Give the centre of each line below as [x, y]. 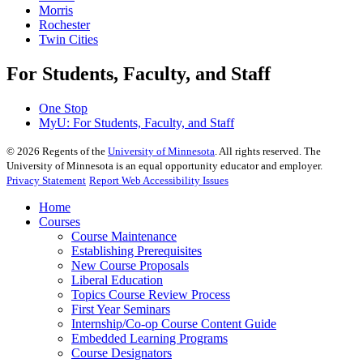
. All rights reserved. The [268, 152]
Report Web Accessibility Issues [159, 181]
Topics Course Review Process [151, 295]
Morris [56, 11]
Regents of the [74, 152]
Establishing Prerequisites [137, 251]
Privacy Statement [46, 181]
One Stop [63, 109]
